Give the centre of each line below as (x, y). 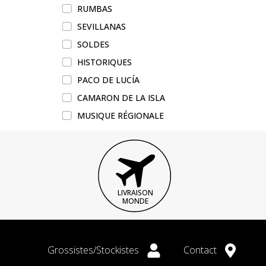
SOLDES (93, 44)
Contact (201, 250)
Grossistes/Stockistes (94, 250)
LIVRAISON (135, 192)
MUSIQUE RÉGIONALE (121, 115)
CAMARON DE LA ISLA (121, 98)
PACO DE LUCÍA (108, 80)
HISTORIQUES (104, 62)
